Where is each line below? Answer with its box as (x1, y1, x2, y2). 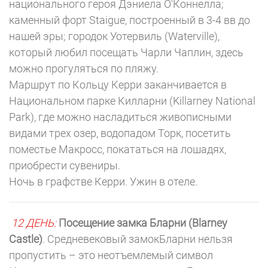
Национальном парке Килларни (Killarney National (9, 95, 255, 107)
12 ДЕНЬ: (11, 217, 56, 229)
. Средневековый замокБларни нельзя (42, 233, 233, 245)
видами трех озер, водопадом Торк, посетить (9, 127, 231, 139)
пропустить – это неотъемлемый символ (9, 249, 213, 261)
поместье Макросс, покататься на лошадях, (9, 143, 226, 156)
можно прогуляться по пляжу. (9, 62, 159, 75)
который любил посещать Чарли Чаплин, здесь (9, 46, 243, 59)
